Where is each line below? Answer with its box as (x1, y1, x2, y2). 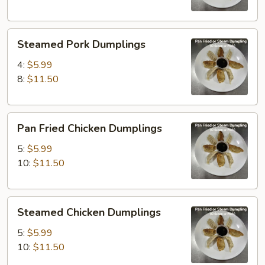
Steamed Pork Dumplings (17, 37, 146, 51)
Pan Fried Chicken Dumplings (17, 121, 162, 135)
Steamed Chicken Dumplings (17, 205, 161, 219)
